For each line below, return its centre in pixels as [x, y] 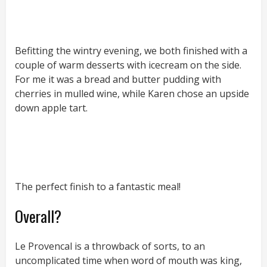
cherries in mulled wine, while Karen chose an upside [132, 94]
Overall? [38, 216]
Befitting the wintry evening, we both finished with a [131, 51]
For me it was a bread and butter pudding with [118, 80]
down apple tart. [51, 108]
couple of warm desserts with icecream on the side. [128, 65]
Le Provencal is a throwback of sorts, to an [110, 246]
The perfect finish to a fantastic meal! [98, 187]
